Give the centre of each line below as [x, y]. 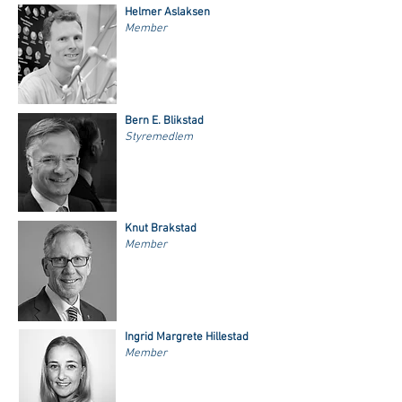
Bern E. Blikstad [164, 121]
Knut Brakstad [161, 229]
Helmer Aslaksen [167, 13]
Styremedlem [159, 137]
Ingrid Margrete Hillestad [187, 337]
